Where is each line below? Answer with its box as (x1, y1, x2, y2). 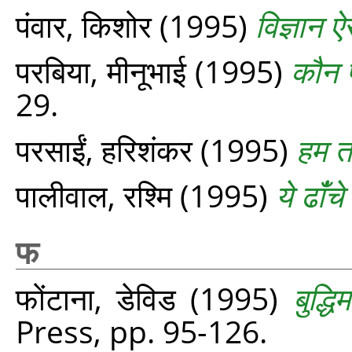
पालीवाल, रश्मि (16, 174, 172, 216)
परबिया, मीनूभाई (16, 50, 186, 92)
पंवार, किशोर (16, 5, 152, 46)
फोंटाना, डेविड (16, 277, 177, 319)
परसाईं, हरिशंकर (16, 129, 192, 170)
